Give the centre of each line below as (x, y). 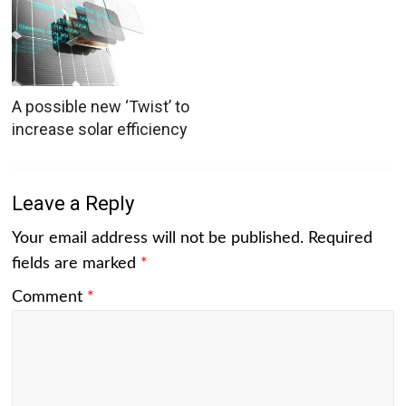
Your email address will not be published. (158, 238)
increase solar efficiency (100, 129)
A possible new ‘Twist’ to (101, 106)
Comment (50, 297)
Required (341, 238)
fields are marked (77, 263)
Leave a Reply (73, 203)
